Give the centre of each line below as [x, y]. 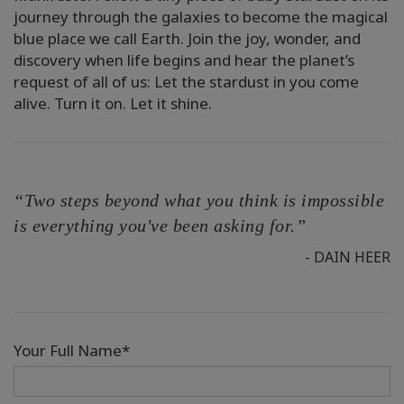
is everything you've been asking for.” [160, 226]
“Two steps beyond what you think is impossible [199, 201]
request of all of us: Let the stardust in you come [186, 82]
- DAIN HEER [348, 257]
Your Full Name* [72, 351]
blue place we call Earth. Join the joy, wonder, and [187, 39]
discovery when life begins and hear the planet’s [184, 60]
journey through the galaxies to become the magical [201, 17]
